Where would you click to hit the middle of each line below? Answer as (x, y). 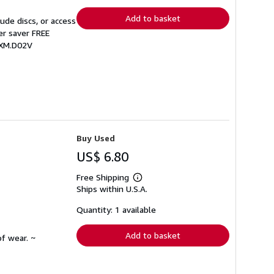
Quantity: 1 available (116, 210)
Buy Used (96, 138)
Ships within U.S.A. (112, 189)
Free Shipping (103, 177)
